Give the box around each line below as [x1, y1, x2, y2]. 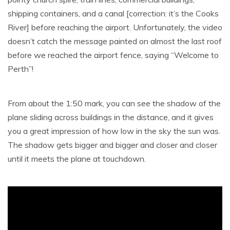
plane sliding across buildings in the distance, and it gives [8, 112, 214, 123]
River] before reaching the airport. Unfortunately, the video [8, 22, 222, 33]
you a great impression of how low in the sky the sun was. [8, 126, 220, 137]
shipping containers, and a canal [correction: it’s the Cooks [8, 8, 219, 19]
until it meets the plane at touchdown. [8, 154, 146, 164]
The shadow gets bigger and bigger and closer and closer [8, 140, 217, 150]
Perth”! [8, 64, 33, 74]
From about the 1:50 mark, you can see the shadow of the [8, 98, 221, 109]
